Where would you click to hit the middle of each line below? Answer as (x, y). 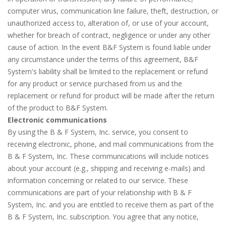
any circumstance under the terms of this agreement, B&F (103, 59)
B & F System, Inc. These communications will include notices (108, 156)
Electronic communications (57, 120)
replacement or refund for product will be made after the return (111, 96)
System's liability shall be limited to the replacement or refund (108, 71)
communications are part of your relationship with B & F (100, 192)
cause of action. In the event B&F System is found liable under (109, 47)
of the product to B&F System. (58, 108)
